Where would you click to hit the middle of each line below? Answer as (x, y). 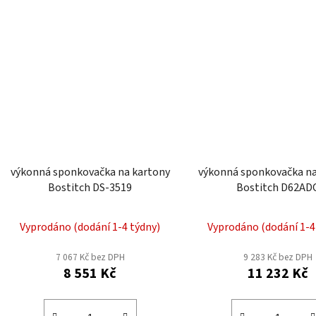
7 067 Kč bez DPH (90, 257)
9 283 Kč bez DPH (278, 257)
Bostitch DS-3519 (90, 187)
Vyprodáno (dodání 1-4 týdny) (90, 227)
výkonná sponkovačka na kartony (90, 172)
